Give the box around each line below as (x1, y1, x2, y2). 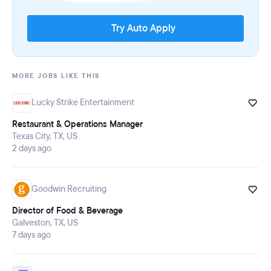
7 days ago (12, 229, 51, 241)
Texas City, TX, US (12, 131, 77, 143)
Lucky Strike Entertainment (31, 97, 134, 109)
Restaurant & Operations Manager (12, 119, 143, 131)
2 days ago (12, 143, 51, 155)
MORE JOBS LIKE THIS (12, 71, 100, 81)
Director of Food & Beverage (12, 205, 123, 217)
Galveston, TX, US (12, 217, 78, 229)
